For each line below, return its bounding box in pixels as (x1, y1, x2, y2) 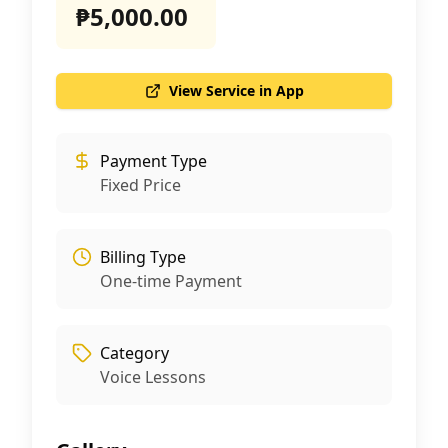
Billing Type (100, 246, 186, 268)
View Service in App (168, 81, 304, 100)
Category (100, 342, 169, 364)
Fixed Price (100, 174, 181, 196)
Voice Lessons (100, 366, 206, 388)
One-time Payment (100, 270, 242, 292)
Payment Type (100, 150, 207, 172)
